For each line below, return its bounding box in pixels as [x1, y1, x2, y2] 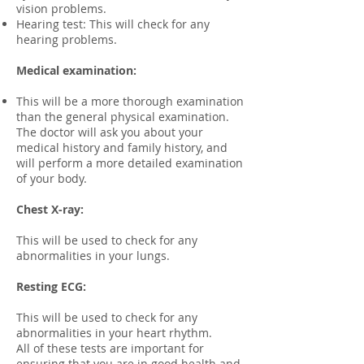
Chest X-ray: [16, 201, 84, 217]
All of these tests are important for [16, 340, 204, 356]
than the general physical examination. [16, 109, 229, 124]
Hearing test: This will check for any [16, 16, 210, 32]
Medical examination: [16, 63, 136, 78]
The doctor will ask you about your [16, 124, 203, 140]
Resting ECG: [16, 279, 86, 294]
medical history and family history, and [16, 140, 227, 155]
